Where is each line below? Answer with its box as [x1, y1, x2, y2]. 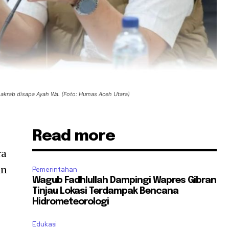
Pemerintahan [32, 165, 78, 174]
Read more [32, 128, 116, 144]
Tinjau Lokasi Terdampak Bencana [32, 186, 179, 196]
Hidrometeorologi [32, 197, 109, 207]
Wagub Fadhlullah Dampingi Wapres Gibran [32, 175, 217, 185]
